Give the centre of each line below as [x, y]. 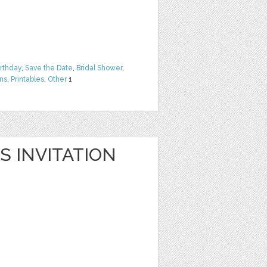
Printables [27, 79]
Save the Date [49, 68]
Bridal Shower [99, 68]
